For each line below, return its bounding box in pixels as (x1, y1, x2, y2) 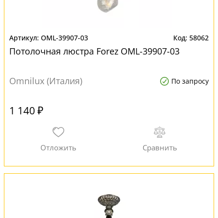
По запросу (171, 76, 209, 86)
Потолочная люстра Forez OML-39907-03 (9, 45, 180, 57)
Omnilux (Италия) (9, 75, 82, 87)
